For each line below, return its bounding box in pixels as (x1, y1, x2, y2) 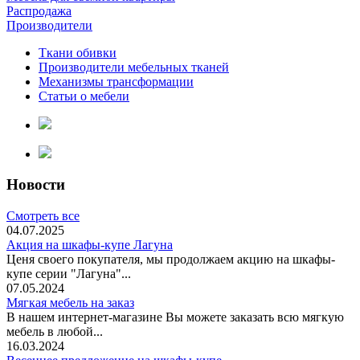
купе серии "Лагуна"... (6, 267, 131, 281)
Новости (6, 176, 65, 194)
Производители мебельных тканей (39, 59, 229, 74)
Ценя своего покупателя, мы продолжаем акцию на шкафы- (6, 252, 335, 267)
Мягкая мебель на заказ (6, 296, 134, 310)
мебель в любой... (6, 325, 103, 339)
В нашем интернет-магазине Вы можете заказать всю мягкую (6, 310, 344, 325)
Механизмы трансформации (39, 74, 194, 88)
